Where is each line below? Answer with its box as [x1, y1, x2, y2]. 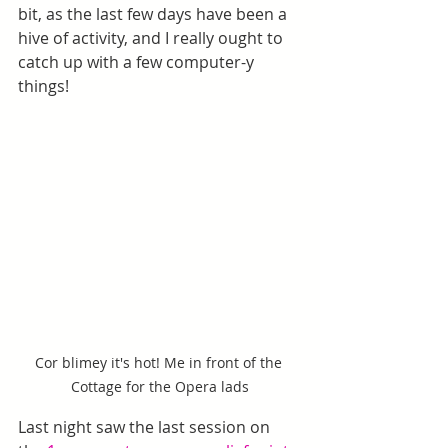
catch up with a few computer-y [18, 51, 258, 73]
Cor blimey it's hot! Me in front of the [34, 353, 286, 372]
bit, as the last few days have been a [18, 3, 291, 25]
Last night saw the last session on [18, 416, 274, 438]
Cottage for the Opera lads [71, 377, 249, 396]
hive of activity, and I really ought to [18, 27, 287, 49]
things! [18, 75, 69, 97]
